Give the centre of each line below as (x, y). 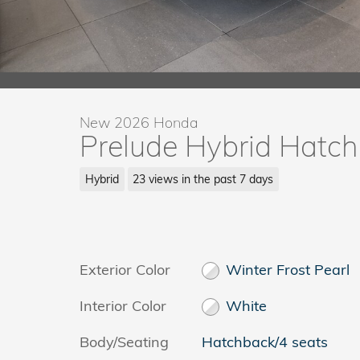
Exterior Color (125, 269)
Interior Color (123, 305)
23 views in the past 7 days (203, 178)
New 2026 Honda (139, 123)
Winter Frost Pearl (288, 269)
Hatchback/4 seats (264, 342)
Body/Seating (124, 342)
